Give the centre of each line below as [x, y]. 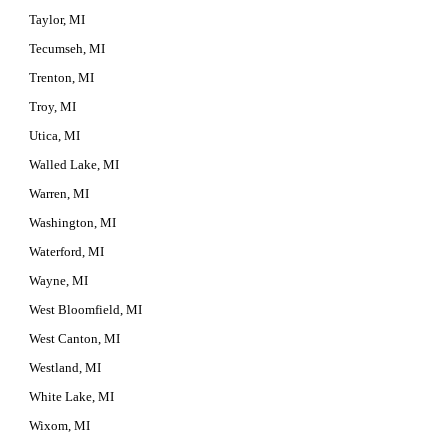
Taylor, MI [57, 19]
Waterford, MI [67, 251]
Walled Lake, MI [74, 164]
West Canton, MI [75, 338]
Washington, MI [73, 222]
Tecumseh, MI [67, 48]
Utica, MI [55, 135]
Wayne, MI [59, 280]
